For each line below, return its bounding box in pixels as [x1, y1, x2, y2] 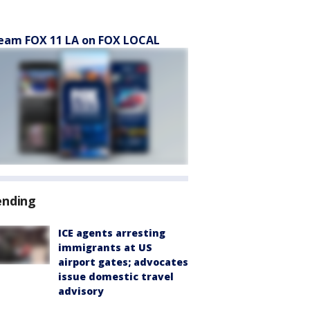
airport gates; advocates [58, 255, 188, 268]
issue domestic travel [58, 270, 174, 283]
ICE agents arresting [58, 226, 165, 239]
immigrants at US [58, 241, 152, 254]
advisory [58, 284, 104, 298]
